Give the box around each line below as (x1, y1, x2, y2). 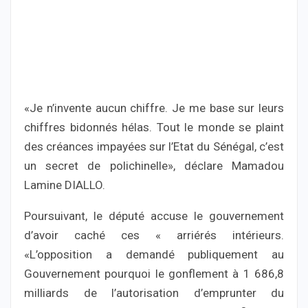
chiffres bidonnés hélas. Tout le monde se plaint (24, 120, 284, 134)
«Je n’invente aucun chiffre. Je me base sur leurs (24, 100, 284, 115)
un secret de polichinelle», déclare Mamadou (24, 158, 284, 173)
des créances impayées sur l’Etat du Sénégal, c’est (24, 139, 284, 153)
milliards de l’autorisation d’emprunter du (24, 285, 284, 300)
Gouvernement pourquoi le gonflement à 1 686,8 (24, 266, 284, 280)
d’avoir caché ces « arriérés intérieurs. (24, 228, 284, 242)
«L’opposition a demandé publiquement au (24, 247, 284, 261)
